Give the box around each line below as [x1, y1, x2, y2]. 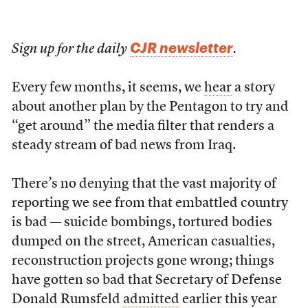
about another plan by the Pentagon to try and [11, 100, 289, 114]
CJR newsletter [129, 39, 233, 56]
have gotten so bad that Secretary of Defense [11, 274, 282, 287]
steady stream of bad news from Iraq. [11, 139, 236, 153]
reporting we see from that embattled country [11, 197, 288, 210]
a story [231, 81, 275, 95]
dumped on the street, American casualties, [11, 235, 275, 249]
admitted [122, 293, 179, 307]
